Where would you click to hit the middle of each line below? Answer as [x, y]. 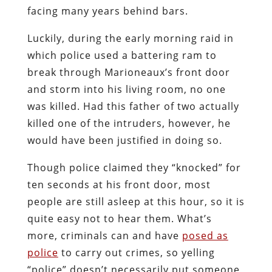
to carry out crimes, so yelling [136, 252]
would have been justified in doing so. [124, 140]
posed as [205, 235]
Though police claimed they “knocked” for [134, 167]
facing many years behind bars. [107, 11]
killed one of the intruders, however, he [129, 123]
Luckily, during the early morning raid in [130, 38]
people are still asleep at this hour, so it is [136, 201]
